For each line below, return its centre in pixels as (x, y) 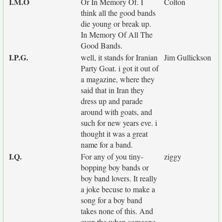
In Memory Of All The (117, 34)
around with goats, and (116, 112)
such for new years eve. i (119, 123)
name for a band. (107, 144)
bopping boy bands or (115, 167)
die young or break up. (116, 24)
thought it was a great (114, 134)
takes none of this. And (117, 211)
